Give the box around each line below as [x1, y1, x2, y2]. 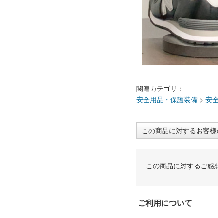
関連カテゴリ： [136, 83, 184, 93]
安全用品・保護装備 [136, 94, 198, 104]
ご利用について [138, 197, 192, 208]
